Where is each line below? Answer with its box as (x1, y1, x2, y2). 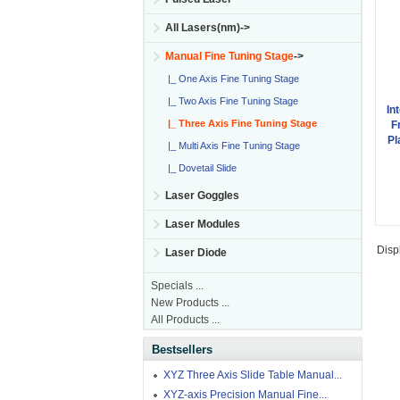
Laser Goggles (165, 189, 239, 202)
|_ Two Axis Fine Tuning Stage (162, 96, 298, 106)
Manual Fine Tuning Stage (165, 50, 294, 62)
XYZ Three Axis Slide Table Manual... (162, 369, 342, 382)
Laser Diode (165, 246, 227, 259)
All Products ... (151, 313, 220, 326)
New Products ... (151, 296, 229, 309)
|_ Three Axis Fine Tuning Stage (162, 118, 317, 129)
